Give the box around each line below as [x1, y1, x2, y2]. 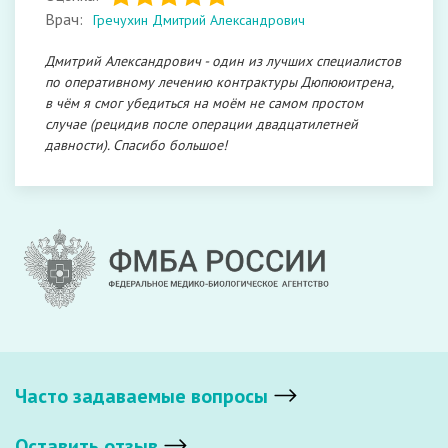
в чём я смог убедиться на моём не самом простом [45, 94, 363, 112]
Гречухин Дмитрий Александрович [93, 11, 305, 29]
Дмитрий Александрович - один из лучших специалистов [45, 52, 401, 70]
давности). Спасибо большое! [45, 136, 227, 154]
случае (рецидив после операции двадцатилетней [45, 115, 358, 133]
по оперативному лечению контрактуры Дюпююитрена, [45, 73, 393, 91]
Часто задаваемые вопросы [15, 383, 268, 409]
